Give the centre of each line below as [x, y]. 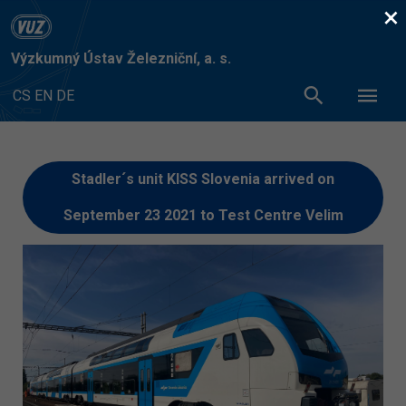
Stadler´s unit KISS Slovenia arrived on [203, 179]
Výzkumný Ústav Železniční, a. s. [121, 58]
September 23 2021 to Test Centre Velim [203, 215]
